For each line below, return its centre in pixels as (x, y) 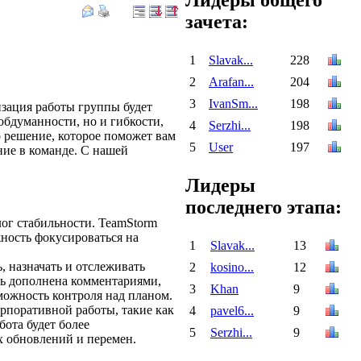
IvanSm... (233, 103)
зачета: (217, 21)
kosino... (232, 267)
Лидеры (220, 185)
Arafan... (231, 81)
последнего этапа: (263, 207)
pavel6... (232, 310)
